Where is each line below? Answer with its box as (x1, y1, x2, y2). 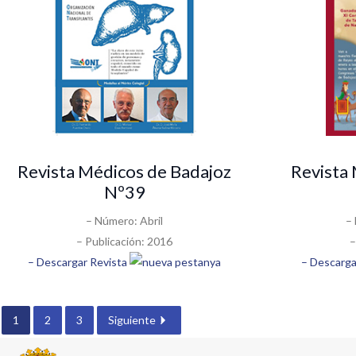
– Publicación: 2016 (76, 234, 173, 248)
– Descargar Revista (28, 254, 130, 269)
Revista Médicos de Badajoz (17, 160, 232, 182)
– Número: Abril (86, 213, 164, 227)
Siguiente (108, 312, 156, 327)
